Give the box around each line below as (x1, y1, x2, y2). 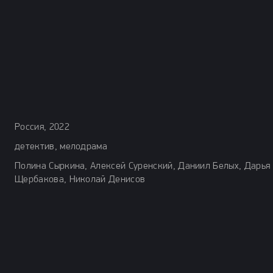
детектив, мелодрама (15, 142, 108, 152)
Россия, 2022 (15, 122, 69, 132)
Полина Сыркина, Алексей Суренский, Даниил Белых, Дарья (15, 161, 271, 171)
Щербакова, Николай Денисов (15, 175, 146, 185)
